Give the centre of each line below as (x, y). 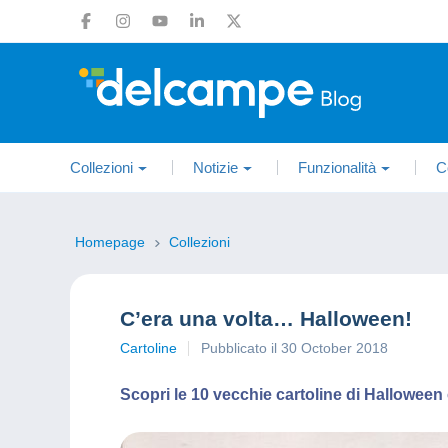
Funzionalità (337, 167)
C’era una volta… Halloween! (266, 318)
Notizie (215, 167)
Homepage (112, 242)
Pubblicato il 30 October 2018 (294, 348)
